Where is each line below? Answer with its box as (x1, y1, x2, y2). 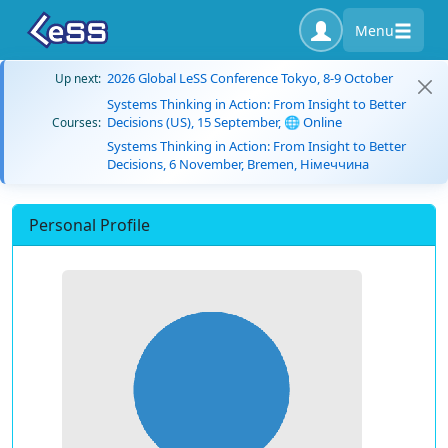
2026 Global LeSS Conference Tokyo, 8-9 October (107, 69, 393, 87)
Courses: (52, 114, 101, 130)
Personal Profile (29, 214, 150, 236)
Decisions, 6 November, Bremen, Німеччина (107, 155, 369, 173)
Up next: (55, 70, 101, 86)
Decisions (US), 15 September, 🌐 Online (107, 113, 342, 131)
